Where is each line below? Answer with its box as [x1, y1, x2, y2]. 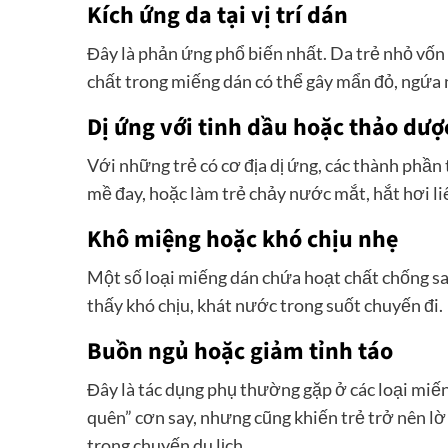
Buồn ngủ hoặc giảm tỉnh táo [87, 334, 393, 370]
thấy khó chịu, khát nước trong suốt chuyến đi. [87, 294, 443, 317]
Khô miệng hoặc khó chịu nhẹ [87, 222, 398, 258]
